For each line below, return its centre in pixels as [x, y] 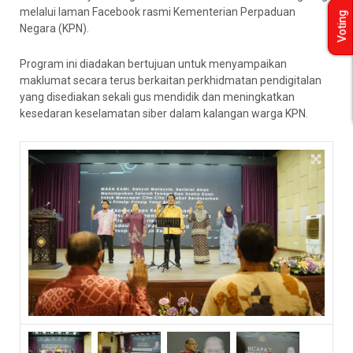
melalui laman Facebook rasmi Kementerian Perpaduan [158, 12]
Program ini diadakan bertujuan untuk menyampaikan [153, 64]
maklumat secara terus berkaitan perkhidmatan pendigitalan [171, 80]
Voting [342, 27]
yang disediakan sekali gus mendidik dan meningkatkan [157, 97]
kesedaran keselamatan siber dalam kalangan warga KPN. [164, 113]
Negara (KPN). [54, 28]
